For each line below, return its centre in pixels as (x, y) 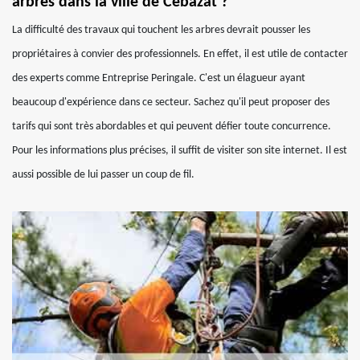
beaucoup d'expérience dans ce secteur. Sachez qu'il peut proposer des (171, 102)
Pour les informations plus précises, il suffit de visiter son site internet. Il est (180, 151)
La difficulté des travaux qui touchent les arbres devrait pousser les (161, 30)
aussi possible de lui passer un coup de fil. (103, 175)
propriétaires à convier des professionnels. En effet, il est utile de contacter (180, 54)
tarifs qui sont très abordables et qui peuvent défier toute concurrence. (172, 127)
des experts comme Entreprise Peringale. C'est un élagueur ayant (159, 78)
